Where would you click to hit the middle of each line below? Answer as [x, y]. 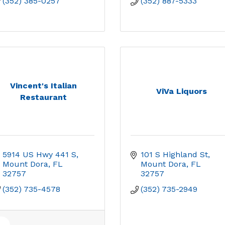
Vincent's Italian [43, 85]
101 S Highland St [174, 154]
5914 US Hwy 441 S [39, 154]
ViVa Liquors [182, 91]
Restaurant [43, 97]
